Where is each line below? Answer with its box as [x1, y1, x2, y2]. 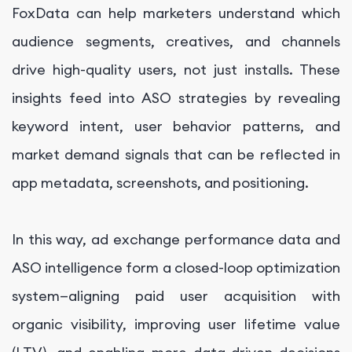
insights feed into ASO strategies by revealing [12, 89, 340, 108]
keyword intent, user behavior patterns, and [12, 117, 340, 136]
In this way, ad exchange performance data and [12, 230, 340, 249]
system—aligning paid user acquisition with [12, 287, 340, 306]
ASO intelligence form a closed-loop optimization [12, 258, 340, 277]
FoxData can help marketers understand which [12, 4, 340, 23]
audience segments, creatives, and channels [12, 32, 340, 51]
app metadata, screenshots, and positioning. [12, 174, 309, 192]
